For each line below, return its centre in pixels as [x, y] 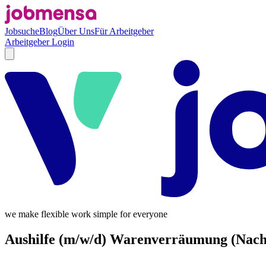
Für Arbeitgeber [124, 31]
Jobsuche [22, 31]
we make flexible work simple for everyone [86, 214]
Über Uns [76, 31]
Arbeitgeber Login [39, 42]
